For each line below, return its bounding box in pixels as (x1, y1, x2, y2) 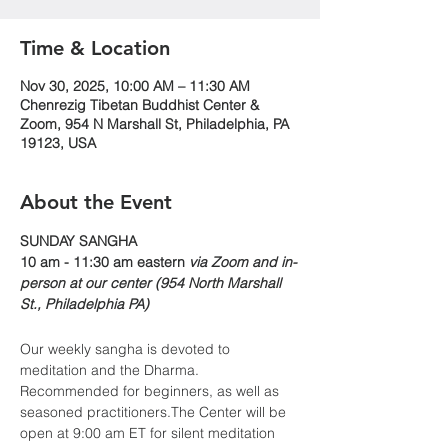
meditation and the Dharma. (20, 361, 203, 379)
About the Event (20, 190, 172, 214)
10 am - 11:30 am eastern (20, 253, 189, 271)
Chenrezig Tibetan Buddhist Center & (20, 96, 259, 114)
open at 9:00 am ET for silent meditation (20, 424, 279, 442)
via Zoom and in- (189, 253, 297, 271)
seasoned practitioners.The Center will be (20, 403, 290, 421)
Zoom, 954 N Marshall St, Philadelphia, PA (20, 115, 289, 133)
